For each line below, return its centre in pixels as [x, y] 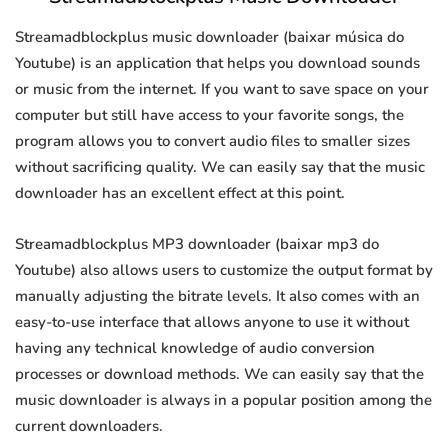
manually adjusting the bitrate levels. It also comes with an [217, 296]
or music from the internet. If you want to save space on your [222, 89]
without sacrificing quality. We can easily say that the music [220, 167]
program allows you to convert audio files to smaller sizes [212, 141]
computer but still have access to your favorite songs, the [209, 115]
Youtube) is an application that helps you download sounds [217, 63]
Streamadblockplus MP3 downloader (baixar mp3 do [197, 244]
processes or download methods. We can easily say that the [219, 374]
